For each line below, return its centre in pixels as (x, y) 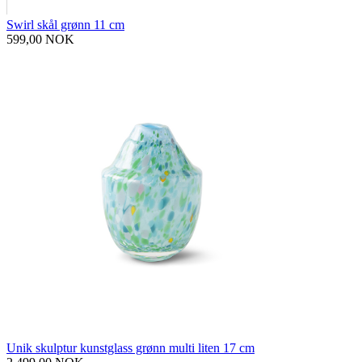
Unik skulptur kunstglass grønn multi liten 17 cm (130, 348)
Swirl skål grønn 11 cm (65, 25)
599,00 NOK (40, 40)
